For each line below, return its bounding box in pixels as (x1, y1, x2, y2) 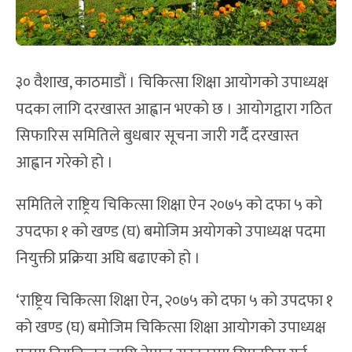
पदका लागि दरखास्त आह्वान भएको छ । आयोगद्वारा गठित (16, 95, 332, 123)
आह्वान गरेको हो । (16, 148, 113, 176)
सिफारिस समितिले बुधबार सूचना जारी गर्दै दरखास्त (16, 122, 299, 149)
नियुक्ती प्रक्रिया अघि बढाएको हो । (16, 244, 200, 272)
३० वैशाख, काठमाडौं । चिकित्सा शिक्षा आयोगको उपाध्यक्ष (16, 68, 328, 96)
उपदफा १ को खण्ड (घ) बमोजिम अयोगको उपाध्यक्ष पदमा (16, 218, 325, 245)
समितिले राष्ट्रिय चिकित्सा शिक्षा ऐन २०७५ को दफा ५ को (16, 191, 322, 218)
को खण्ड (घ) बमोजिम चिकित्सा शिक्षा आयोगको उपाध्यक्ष (16, 313, 326, 341)
